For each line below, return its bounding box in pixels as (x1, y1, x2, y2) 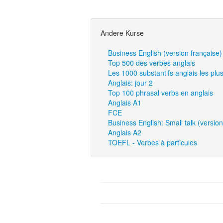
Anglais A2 (108, 127, 141, 137)
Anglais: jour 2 (108, 78, 153, 88)
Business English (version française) (108, 48, 222, 58)
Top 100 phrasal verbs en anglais (108, 88, 213, 98)
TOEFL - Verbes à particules (108, 137, 197, 147)
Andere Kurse (101, 28, 144, 38)
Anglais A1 (108, 98, 141, 108)
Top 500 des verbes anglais (108, 58, 195, 68)
